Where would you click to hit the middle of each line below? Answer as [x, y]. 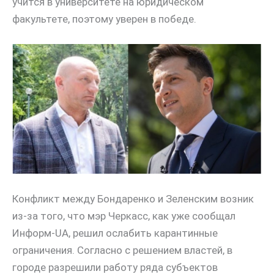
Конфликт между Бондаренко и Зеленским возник [133, 199]
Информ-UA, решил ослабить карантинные [115, 233]
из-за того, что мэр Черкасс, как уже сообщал [124, 216]
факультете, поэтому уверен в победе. [104, 19]
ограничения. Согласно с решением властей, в [122, 250]
